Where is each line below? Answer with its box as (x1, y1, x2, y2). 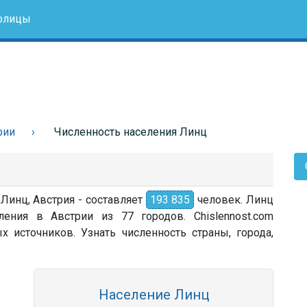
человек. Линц (194, 193, 274, 206)
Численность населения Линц (54, 125, 207, 138)
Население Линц (98, 286, 209, 303)
